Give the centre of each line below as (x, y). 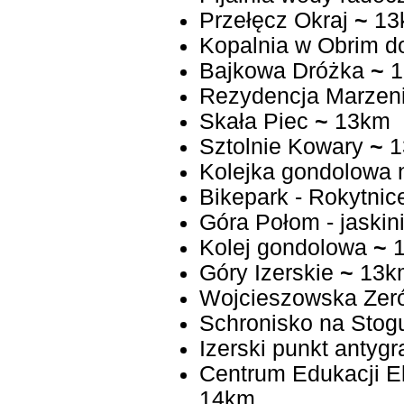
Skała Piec (253, 122)
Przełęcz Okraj (273, 21)
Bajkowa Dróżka (281, 71)
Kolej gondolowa (283, 248)
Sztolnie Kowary (281, 147)
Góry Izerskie (266, 273)
